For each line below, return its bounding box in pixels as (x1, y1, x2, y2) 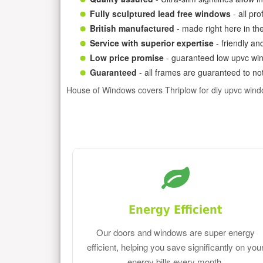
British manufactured (90, 22, 174, 34)
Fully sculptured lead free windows (90, 7, 231, 19)
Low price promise (90, 51, 164, 63)
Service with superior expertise (90, 36, 214, 49)
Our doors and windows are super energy (96, 226, 255, 239)
